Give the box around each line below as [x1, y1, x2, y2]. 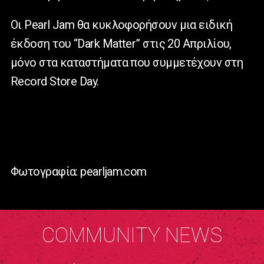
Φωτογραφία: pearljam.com [11, 164, 147, 179]
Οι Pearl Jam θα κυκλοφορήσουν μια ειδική [11, 17, 233, 32]
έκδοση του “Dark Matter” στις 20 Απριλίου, [11, 36, 232, 51]
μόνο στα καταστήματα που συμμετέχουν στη [11, 55, 243, 70]
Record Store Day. [11, 74, 99, 88]
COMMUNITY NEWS [42, 223, 222, 247]
